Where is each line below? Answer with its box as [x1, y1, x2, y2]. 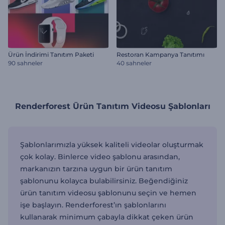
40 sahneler [117, 59, 152, 67]
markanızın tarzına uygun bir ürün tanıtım [20, 164, 172, 174]
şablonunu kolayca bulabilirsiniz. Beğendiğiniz [20, 176, 188, 186]
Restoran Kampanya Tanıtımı [117, 51, 204, 59]
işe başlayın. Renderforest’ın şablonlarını [20, 200, 166, 210]
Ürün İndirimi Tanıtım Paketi [8, 51, 94, 59]
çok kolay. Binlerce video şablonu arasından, [20, 152, 180, 162]
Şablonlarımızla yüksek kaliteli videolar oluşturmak [20, 140, 203, 150]
